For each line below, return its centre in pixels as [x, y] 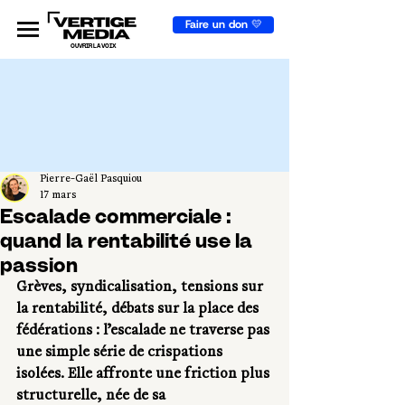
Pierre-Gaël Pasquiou [91, 179]
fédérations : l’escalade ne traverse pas [145, 332]
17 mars [58, 196]
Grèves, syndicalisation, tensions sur [141, 288]
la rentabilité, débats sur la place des [139, 310]
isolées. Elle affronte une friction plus [145, 375]
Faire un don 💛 [223, 24]
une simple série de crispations [121, 353]
